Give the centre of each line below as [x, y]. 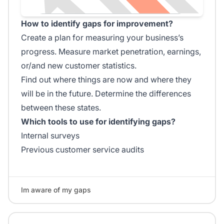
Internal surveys [50, 136]
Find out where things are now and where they [106, 80]
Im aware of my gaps [56, 190]
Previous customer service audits [82, 150]
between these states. [61, 108]
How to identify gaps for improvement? [97, 24]
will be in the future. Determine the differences [106, 94]
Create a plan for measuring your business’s [102, 38]
